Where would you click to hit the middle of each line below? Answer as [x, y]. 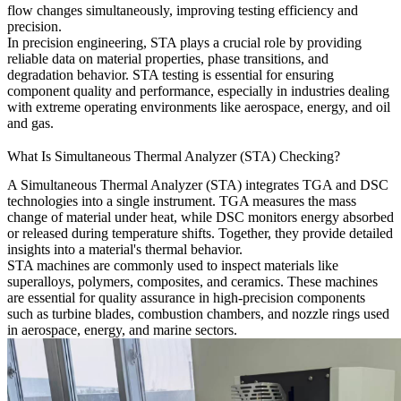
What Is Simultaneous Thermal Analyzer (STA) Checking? [174, 157]
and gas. [30, 124]
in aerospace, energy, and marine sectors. [122, 330]
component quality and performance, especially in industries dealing [198, 91]
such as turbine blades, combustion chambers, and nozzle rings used [198, 314]
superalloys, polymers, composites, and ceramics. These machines [192, 282]
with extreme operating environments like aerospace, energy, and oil [199, 107]
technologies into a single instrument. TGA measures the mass [182, 201]
